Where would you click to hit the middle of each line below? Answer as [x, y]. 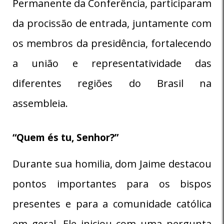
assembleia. [40, 103]
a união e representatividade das [112, 63]
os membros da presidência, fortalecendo [112, 43]
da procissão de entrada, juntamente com [112, 23]
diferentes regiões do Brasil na [112, 83]
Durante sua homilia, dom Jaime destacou [112, 163]
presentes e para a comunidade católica [112, 203]
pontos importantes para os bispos [112, 183]
